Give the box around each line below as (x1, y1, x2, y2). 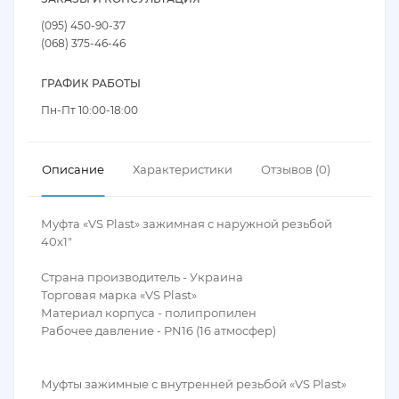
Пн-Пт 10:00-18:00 (41, 103, 138, 117)
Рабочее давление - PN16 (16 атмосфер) (41, 323, 276, 338)
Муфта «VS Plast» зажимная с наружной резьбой (41, 216, 332, 231)
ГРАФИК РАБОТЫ (41, 77, 141, 90)
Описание (42, 162, 104, 176)
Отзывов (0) (261, 162, 330, 176)
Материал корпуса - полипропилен (41, 305, 256, 320)
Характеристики (133, 162, 232, 176)
